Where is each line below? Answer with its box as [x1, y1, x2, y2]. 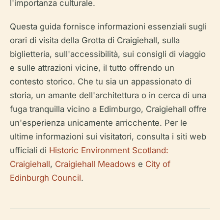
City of [145, 159, 170, 169]
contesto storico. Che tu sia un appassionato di [10, 77, 192, 86]
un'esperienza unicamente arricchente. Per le [10, 118, 187, 128]
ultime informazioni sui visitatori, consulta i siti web [10, 132, 206, 141]
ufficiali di [10, 145, 49, 155]
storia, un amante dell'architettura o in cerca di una [10, 90, 206, 100]
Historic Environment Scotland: [49, 145, 168, 155]
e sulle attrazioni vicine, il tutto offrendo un [10, 63, 174, 73]
